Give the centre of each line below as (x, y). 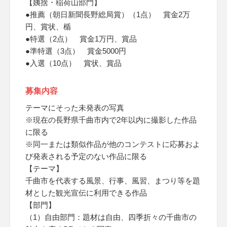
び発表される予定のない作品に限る (86, 156)
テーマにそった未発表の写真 (75, 108)
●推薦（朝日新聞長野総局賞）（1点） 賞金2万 (108, 14)
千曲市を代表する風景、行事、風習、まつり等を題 (113, 181)
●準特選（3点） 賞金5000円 (76, 51)
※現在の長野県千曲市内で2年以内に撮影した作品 (111, 120)
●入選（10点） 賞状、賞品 (73, 63)
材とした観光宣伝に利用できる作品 (86, 193)
